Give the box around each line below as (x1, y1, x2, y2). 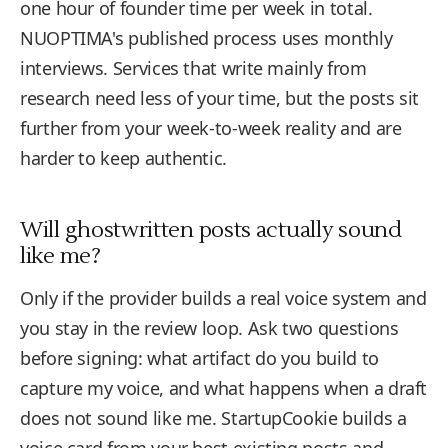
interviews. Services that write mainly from (20, 56, 367, 80)
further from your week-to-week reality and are (20, 116, 402, 140)
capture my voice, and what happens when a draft (20, 376, 428, 400)
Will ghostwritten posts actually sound (20, 216, 402, 244)
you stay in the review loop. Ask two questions (20, 316, 399, 340)
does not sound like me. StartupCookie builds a (20, 406, 407, 430)
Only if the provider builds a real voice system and (20, 286, 427, 310)
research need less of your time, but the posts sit (20, 86, 420, 110)
